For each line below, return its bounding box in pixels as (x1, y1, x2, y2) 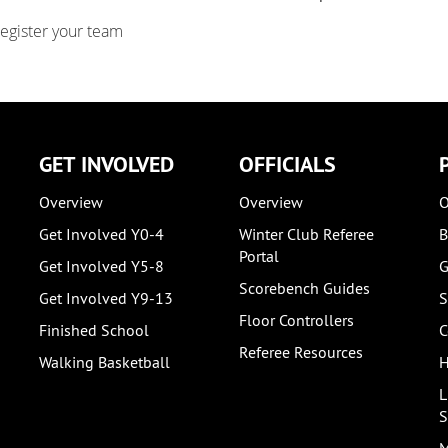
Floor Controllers (239, 310, 354, 330)
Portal (239, 246, 279, 266)
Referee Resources (239, 342, 363, 362)
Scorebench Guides (239, 278, 370, 298)
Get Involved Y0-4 (39, 224, 164, 244)
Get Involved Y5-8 (39, 256, 164, 276)
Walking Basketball (39, 352, 170, 372)
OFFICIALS (239, 150, 336, 178)
